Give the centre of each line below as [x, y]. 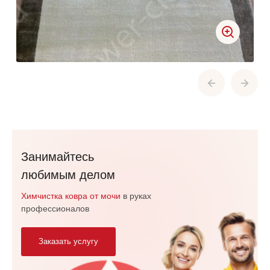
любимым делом [68, 174]
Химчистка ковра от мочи [71, 196]
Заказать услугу [68, 241]
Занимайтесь [58, 156]
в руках [136, 196]
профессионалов [55, 208]
